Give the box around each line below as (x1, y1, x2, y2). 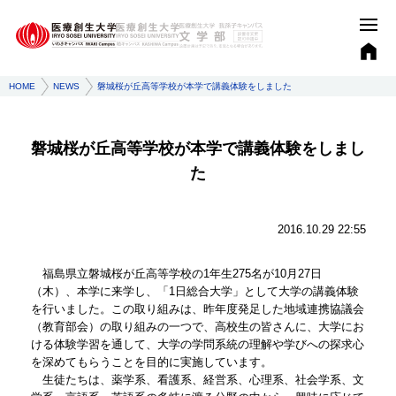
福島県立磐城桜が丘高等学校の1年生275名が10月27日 (30, 267, 322, 280)
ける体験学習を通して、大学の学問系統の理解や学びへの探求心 (30, 338, 364, 351)
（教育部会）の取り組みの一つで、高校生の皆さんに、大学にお (30, 320, 364, 333)
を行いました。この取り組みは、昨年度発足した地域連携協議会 (30, 302, 364, 316)
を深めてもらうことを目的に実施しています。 (30, 355, 272, 369)
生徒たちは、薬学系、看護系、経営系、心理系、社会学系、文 (30, 373, 364, 386)
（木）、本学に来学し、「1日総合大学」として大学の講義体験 (30, 285, 359, 298)
